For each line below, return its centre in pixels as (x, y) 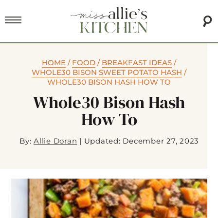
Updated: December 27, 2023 (141, 141)
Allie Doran (55, 141)
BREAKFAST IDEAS (137, 63)
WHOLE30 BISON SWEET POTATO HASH (107, 73)
